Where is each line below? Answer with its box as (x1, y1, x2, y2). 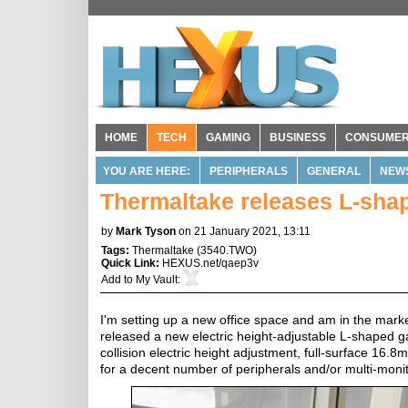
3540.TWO (200, 244, 253, 257)
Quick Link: (101, 257, 162, 270)
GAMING (206, 131, 250, 144)
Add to (101, 273, 136, 286)
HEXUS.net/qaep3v (162, 257, 259, 270)
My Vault (136, 273, 178, 286)
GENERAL (307, 165, 361, 178)
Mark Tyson (116, 225, 176, 238)
